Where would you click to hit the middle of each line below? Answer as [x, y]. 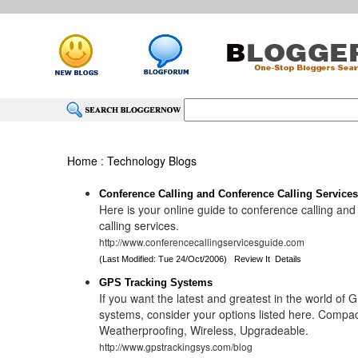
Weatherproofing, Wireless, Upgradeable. [204, 330]
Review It [253, 259]
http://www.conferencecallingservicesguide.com [202, 242]
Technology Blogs [152, 161]
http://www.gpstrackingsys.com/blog [176, 346]
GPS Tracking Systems [156, 282]
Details [288, 259]
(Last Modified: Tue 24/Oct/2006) [167, 259]
